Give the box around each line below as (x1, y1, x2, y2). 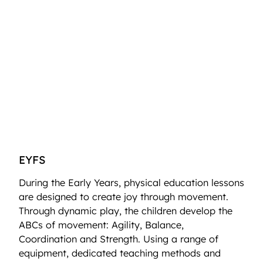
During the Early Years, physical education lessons (19, 176, 244, 188)
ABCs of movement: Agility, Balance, (19, 218, 184, 231)
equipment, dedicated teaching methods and (19, 247, 221, 259)
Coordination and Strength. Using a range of (19, 232, 218, 245)
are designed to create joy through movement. (19, 190, 228, 203)
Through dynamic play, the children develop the (19, 204, 232, 217)
